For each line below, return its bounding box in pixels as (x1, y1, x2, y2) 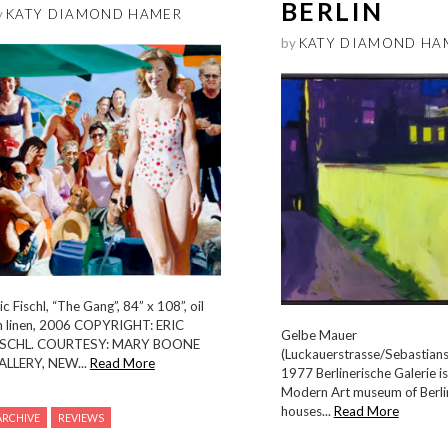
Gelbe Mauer (280, 327, 357, 344)
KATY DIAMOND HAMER (5, 5, 182, 22)
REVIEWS (57, 411, 104, 425)
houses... (280, 403, 334, 420)
